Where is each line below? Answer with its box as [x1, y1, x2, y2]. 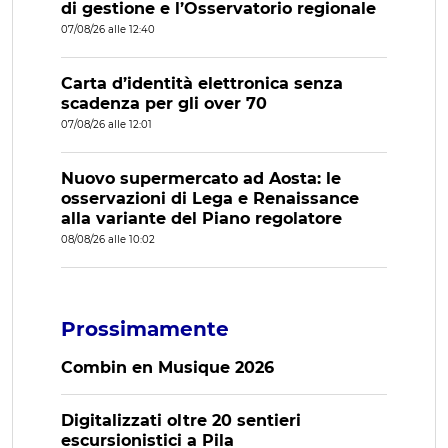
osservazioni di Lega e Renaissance [61, 189, 359, 209]
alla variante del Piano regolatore [61, 209, 342, 229]
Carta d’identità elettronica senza [61, 74, 343, 94]
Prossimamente [61, 317, 229, 342]
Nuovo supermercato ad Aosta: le [61, 169, 341, 189]
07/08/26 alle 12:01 [61, 118, 152, 132]
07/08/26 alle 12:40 [61, 23, 155, 37]
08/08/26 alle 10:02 [61, 233, 155, 247]
